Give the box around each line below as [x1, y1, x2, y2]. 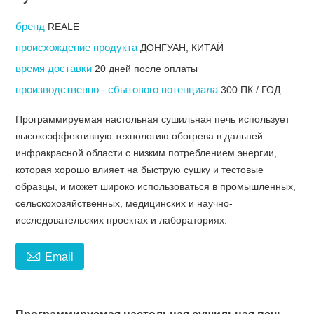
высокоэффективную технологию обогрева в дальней [15, 130, 264, 142]
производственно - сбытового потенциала [15, 83, 221, 96]
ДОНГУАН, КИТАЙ [140, 42, 224, 54]
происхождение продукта [15, 41, 141, 54]
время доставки [15, 62, 95, 75]
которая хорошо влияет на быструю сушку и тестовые [15, 164, 264, 176]
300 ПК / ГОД [221, 84, 281, 96]
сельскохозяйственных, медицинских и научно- [15, 198, 233, 210]
